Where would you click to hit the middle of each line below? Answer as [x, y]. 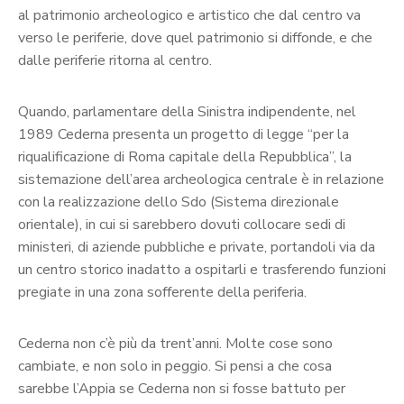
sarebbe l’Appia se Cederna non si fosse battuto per [182, 389]
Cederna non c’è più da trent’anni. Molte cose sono [175, 344]
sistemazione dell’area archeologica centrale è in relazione [201, 180]
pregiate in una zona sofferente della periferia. [162, 293]
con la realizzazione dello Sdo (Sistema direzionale [179, 202]
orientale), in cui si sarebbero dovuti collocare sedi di [182, 225]
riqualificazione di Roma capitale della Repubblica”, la [185, 157]
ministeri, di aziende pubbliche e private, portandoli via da [197, 248]
